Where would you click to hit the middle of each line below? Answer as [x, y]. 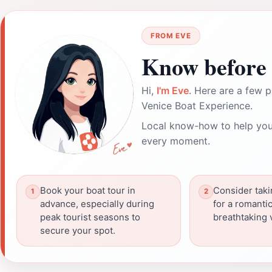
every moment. [176, 141]
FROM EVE [171, 36]
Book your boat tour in [88, 190]
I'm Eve [173, 90]
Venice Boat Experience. [197, 105]
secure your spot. [78, 230]
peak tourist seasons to [90, 217]
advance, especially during [97, 204]
